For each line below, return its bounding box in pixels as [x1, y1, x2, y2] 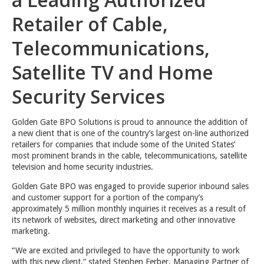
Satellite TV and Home [12, 59, 213, 85]
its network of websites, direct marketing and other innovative [12, 214, 235, 225]
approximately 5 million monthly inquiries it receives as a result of [12, 203, 246, 213]
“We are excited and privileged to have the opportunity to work [12, 245, 240, 255]
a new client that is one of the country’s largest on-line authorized [12, 128, 249, 138]
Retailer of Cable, [12, 11, 168, 37]
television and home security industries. [12, 161, 153, 171]
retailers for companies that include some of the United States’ [12, 139, 235, 149]
